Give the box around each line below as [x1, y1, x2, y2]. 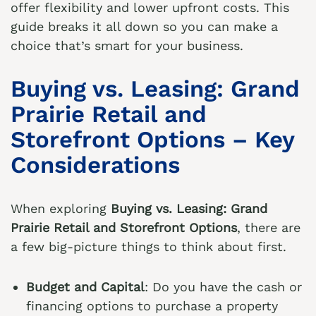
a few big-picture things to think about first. [11, 239, 286, 254]
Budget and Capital [26, 279, 145, 294]
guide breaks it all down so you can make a [11, 19, 278, 34]
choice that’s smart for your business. [11, 38, 243, 53]
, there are [237, 220, 300, 235]
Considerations [11, 151, 180, 178]
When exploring [11, 201, 111, 216]
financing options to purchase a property [26, 298, 278, 313]
